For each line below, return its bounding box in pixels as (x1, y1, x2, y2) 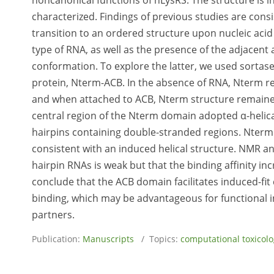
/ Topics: (134, 233, 180, 245)
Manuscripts (83, 233, 134, 245)
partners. (32, 208, 75, 222)
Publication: (32, 233, 83, 245)
